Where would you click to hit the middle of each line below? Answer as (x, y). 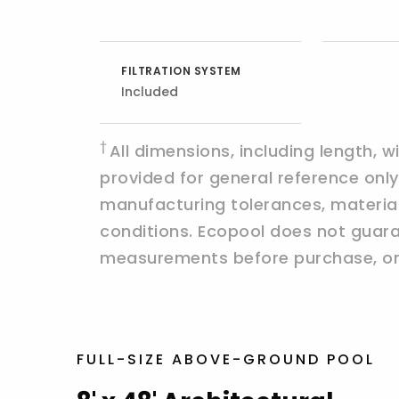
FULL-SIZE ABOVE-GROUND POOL (226, 360)
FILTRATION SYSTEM (181, 70)
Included (150, 91)
